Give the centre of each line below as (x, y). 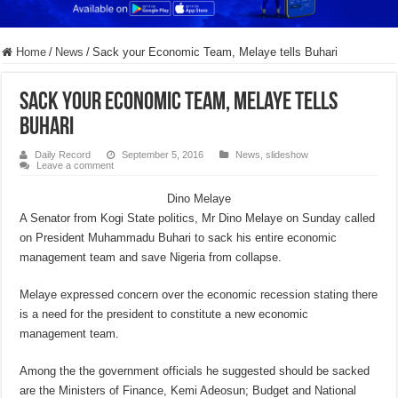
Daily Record (63, 155)
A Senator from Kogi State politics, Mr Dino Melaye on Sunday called (198, 219)
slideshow (287, 155)
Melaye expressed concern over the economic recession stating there (199, 295)
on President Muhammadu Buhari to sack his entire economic (179, 238)
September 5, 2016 (163, 155)
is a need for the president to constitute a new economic (164, 314)
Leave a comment (76, 166)
